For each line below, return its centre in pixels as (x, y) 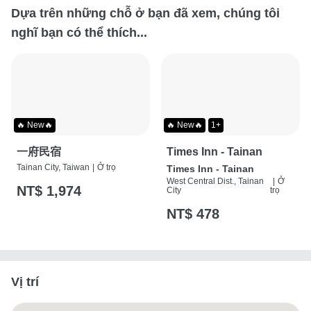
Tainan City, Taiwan (53, 168)
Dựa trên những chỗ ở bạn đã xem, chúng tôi (145, 13)
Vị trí (25, 282)
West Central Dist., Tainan (215, 182)
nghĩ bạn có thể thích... (79, 32)
